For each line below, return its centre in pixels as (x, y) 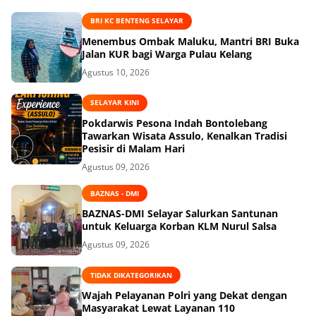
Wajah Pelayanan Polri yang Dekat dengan (184, 296)
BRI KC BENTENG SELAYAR (137, 21)
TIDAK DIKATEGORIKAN (131, 275)
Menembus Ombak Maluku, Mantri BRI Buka (190, 41)
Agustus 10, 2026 (116, 72)
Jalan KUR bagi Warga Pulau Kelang (167, 54)
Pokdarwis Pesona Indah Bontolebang (175, 123)
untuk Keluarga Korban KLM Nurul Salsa (179, 226)
